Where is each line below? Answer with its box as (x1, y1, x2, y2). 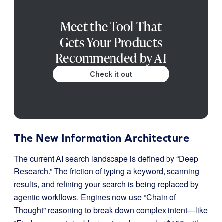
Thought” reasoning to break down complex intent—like (14, 204, 208, 216)
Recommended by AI (55, 49, 167, 67)
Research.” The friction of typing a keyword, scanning (14, 166, 199, 177)
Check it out (90, 70, 132, 78)
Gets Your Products (59, 33, 163, 51)
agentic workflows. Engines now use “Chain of (14, 191, 176, 203)
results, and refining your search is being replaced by (14, 178, 199, 190)
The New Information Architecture (14, 132, 189, 144)
